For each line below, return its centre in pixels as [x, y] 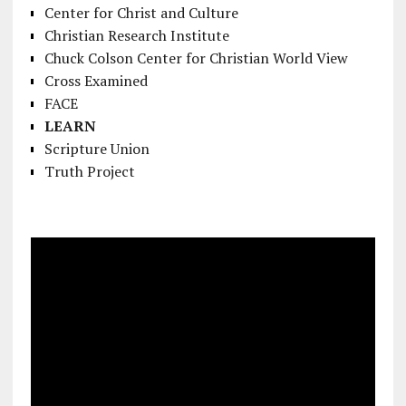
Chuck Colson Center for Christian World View [196, 58]
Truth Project [89, 172]
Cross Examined [96, 81]
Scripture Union [97, 149]
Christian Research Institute [136, 36]
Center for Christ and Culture [141, 13]
